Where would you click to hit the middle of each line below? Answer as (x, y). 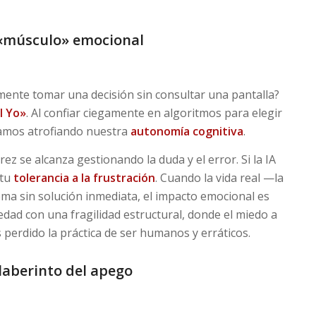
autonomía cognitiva (187, 132)
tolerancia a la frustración (84, 177)
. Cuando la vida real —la (219, 177)
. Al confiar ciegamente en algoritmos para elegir (154, 113)
